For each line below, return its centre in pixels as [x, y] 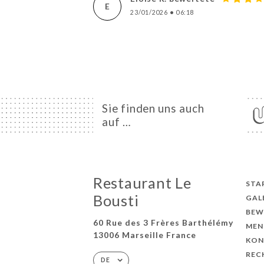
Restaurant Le [142, 183]
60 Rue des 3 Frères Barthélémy [163, 222]
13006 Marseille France [144, 235]
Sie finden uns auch [153, 108]
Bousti [116, 201]
